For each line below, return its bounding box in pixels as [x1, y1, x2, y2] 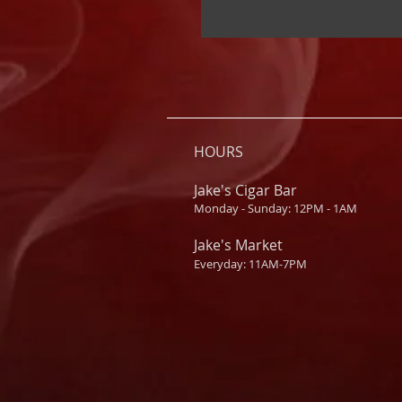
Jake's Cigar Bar [194, 180, 297, 201]
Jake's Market [194, 235, 283, 256]
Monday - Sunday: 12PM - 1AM [194, 200, 357, 217]
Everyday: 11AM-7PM [194, 256, 307, 273]
